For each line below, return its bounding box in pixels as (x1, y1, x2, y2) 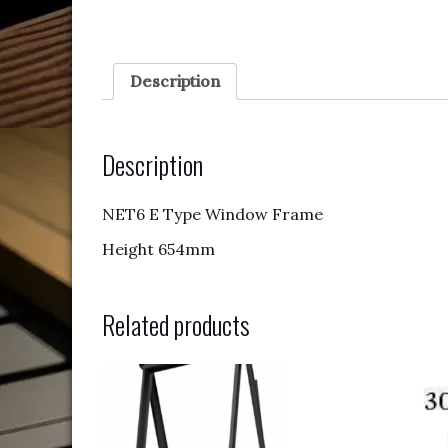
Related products (102, 304, 250, 344)
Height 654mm (102, 238, 215, 259)
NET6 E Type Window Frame (102, 203, 323, 224)
